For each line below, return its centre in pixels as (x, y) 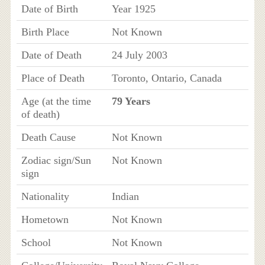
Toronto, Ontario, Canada (167, 78)
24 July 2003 (139, 55)
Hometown (45, 219)
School (36, 242)
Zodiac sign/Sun (56, 160)
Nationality (45, 196)
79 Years (131, 101)
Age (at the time (56, 101)
